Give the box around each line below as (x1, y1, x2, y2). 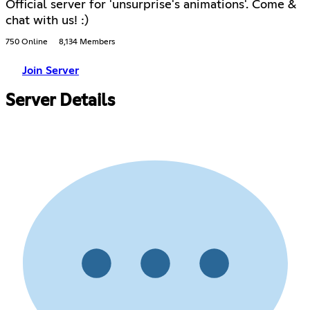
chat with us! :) (6, 15, 89, 28)
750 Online (6, 38, 48, 47)
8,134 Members (59, 38, 115, 47)
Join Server (22, 65, 79, 77)
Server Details (6, 92, 115, 109)
